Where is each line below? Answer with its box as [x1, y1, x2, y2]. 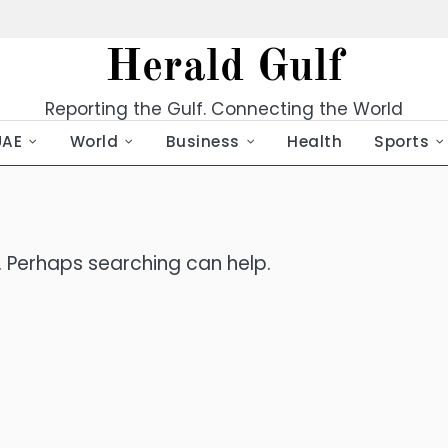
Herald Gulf [104, 46, 344, 91]
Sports [374, 131, 429, 152]
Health [287, 131, 342, 152]
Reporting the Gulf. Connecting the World [45, 97, 403, 121]
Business [165, 131, 240, 152]
